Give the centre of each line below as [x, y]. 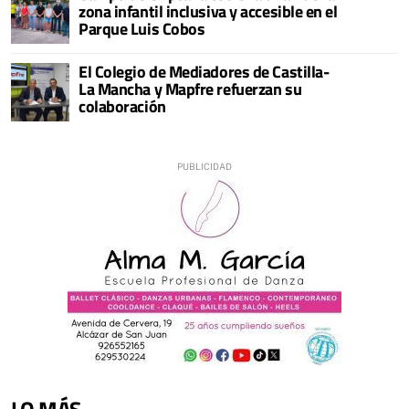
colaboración [122, 106]
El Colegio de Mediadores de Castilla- [204, 71]
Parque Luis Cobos [142, 28]
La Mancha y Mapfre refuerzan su [190, 89]
